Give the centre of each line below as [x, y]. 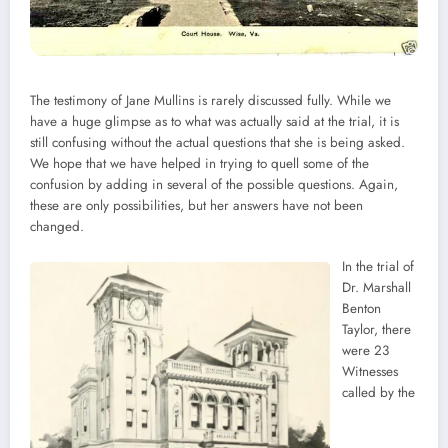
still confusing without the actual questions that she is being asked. [217, 143]
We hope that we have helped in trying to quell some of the [199, 164]
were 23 [365, 351]
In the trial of [378, 267]
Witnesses [370, 372]
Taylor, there [376, 330]
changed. [57, 227]
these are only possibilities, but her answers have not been [196, 206]
